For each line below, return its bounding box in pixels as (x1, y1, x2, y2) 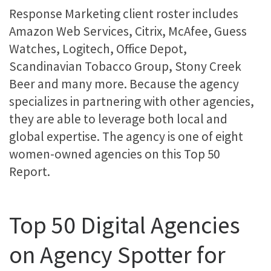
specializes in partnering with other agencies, (9, 93, 254, 109)
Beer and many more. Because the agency (9, 75, 239, 92)
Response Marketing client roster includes (9, 5, 238, 22)
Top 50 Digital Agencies (9, 209, 240, 240)
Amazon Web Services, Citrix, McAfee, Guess (9, 22, 247, 39)
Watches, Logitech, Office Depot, (9, 40, 187, 57)
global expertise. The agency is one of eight (9, 128, 243, 145)
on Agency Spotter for (9, 239, 226, 270)
